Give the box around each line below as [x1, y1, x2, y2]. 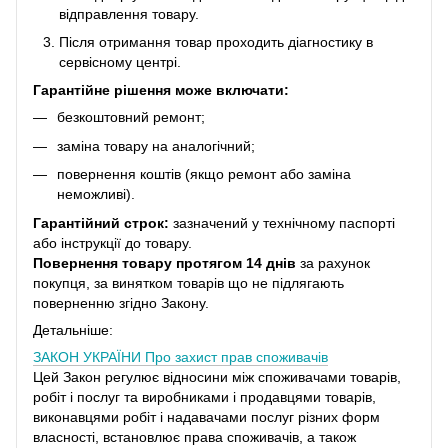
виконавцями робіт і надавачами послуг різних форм [33, 408, 380, 425]
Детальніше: [33, 321, 113, 338]
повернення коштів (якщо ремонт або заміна [57, 166, 351, 183]
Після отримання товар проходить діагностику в [59, 34, 373, 50]
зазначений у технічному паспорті [169, 214, 395, 231]
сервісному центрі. [59, 54, 181, 70]
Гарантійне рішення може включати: [33, 82, 289, 99]
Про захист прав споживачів [145, 348, 328, 365]
